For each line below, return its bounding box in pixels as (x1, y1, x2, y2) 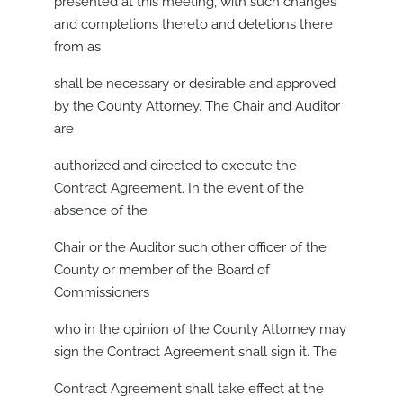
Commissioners (54, 284, 149, 301)
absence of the (54, 202, 148, 219)
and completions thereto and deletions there (54, 16, 333, 33)
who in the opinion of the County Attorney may (54, 321, 346, 338)
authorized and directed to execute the (54, 157, 297, 175)
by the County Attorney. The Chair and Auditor (54, 98, 340, 115)
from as (54, 39, 101, 56)
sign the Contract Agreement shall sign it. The (54, 344, 337, 361)
